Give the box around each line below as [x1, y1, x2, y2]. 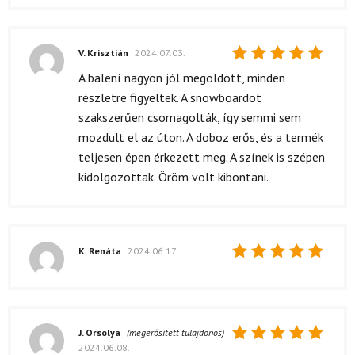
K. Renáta [78, 244, 124, 257]
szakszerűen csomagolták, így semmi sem [78, 109, 301, 125]
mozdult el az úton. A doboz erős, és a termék [78, 128, 323, 145]
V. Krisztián [78, 47, 131, 59]
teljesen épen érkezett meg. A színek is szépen [78, 148, 325, 165]
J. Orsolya [78, 326, 123, 338]
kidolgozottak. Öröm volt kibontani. [78, 168, 269, 185]
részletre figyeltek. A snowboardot [78, 89, 261, 105]
